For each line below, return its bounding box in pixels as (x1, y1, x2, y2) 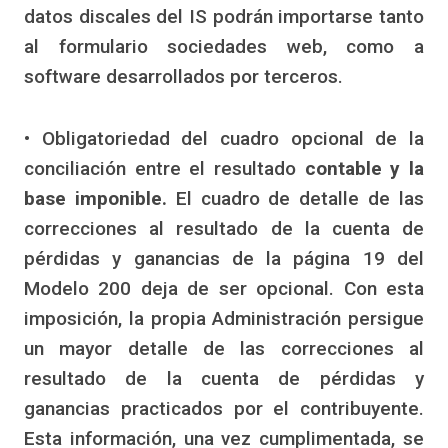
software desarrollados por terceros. (24, 65, 343, 89)
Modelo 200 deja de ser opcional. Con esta (24, 277, 424, 301)
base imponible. (24, 187, 167, 211)
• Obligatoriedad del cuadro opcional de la (24, 127, 424, 151)
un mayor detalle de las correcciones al (24, 337, 424, 361)
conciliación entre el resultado (24, 157, 296, 181)
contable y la (296, 157, 424, 181)
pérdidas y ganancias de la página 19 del (24, 247, 424, 271)
